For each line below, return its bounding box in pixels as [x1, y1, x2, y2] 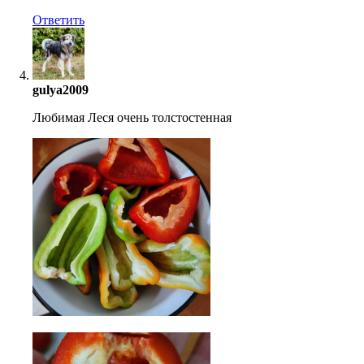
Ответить [32, 13, 84, 28]
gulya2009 [32, 83, 89, 97]
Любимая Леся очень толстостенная [32, 110, 232, 125]
